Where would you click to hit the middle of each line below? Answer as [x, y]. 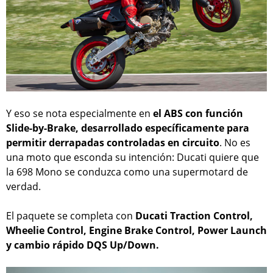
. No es [235, 143]
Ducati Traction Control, [194, 216]
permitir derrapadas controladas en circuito [113, 143]
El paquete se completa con [71, 216]
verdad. [23, 187]
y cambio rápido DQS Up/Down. [83, 245]
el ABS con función [198, 114]
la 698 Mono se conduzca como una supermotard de [127, 172]
